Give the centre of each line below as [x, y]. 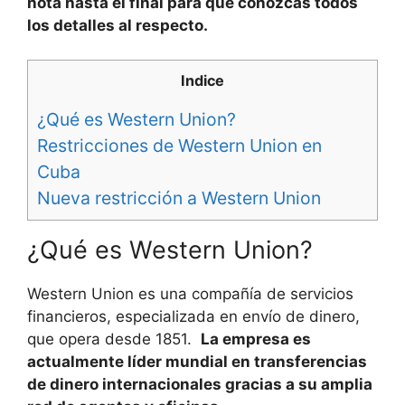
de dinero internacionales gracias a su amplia [200, 384]
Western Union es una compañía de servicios [190, 293]
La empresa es [256, 339]
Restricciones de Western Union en [179, 145]
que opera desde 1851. [114, 339]
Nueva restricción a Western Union [179, 198]
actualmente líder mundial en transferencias [197, 361]
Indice [202, 81]
